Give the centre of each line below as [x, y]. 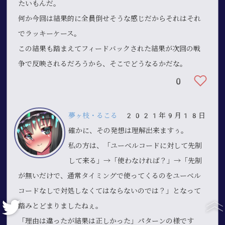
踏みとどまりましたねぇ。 [61, 206]
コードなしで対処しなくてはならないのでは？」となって [110, 191]
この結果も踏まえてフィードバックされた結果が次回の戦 [109, 48]
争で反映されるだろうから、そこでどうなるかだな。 [103, 64]
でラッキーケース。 [50, 33]
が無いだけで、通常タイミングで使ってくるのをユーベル [110, 176]
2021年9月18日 [162, 115]
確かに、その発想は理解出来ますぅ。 [128, 130]
